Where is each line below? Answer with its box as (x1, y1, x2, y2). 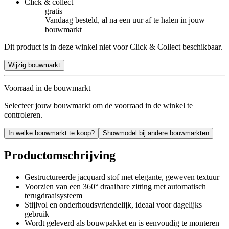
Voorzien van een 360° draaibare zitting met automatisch (25, 181, 206, 191)
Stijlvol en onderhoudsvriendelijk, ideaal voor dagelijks (25, 200, 202, 209)
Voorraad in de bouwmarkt (4, 83, 90, 93)
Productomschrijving (4, 148, 116, 162)
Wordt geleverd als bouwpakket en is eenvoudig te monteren (25, 218, 219, 227)
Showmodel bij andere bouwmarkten (103, 129, 209, 137)
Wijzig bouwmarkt (8, 61, 60, 69)
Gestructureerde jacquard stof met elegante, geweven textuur (25, 172, 219, 181)
